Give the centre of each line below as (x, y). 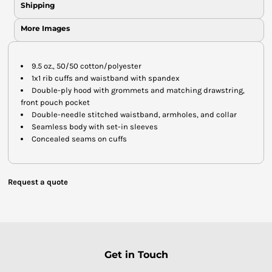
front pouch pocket (55, 102)
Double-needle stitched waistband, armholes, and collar (134, 114)
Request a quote (38, 182)
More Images (45, 28)
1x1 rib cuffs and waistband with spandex (106, 78)
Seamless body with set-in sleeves (95, 126)
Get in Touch (136, 254)
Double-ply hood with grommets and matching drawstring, (138, 90)
